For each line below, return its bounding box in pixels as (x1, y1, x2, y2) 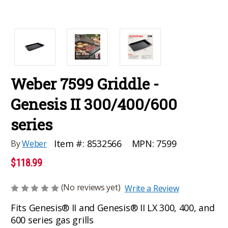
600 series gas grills (11, 213, 94, 226)
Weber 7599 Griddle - (11, 73, 159, 94)
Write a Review (125, 182, 179, 194)
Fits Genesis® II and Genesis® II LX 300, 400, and (11, 201, 215, 214)
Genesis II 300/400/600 (11, 94, 177, 114)
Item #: (53, 137, 84, 150)
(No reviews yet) (61, 181, 121, 193)
